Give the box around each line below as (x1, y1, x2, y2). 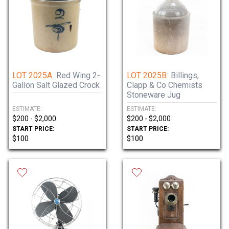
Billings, (171, 71, 199, 80)
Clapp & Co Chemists (127, 80, 202, 90)
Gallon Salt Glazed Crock (12, 80, 100, 90)
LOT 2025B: (127, 71, 168, 80)
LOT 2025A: (12, 71, 54, 80)
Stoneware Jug (127, 90, 180, 100)
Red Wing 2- (56, 71, 100, 80)
